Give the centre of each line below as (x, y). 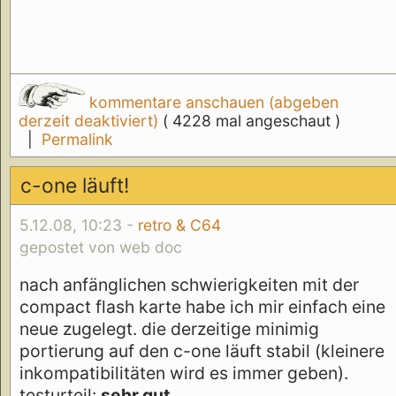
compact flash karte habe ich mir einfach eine (202, 306)
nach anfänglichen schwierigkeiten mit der (189, 284)
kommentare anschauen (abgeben (211, 103)
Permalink (77, 140)
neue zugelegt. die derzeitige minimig (169, 328)
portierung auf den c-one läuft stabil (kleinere (202, 350)
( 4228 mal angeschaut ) (251, 121)
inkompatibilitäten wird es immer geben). (184, 373)
